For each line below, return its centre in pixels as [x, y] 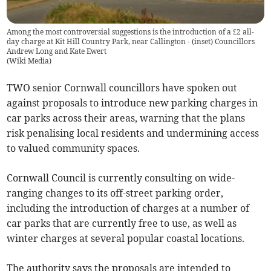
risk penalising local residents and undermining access [133, 133]
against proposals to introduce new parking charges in [132, 103]
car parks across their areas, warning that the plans [126, 118]
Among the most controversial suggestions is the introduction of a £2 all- [131, 32]
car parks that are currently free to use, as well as [122, 224]
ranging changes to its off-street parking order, [115, 193]
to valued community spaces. [73, 149]
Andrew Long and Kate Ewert [57, 51]
